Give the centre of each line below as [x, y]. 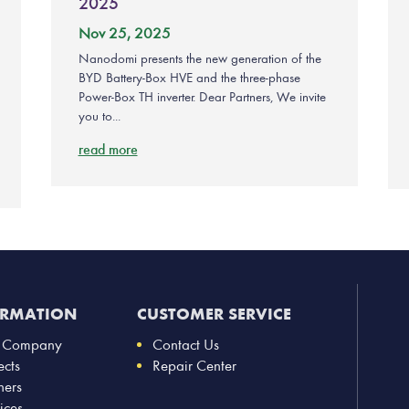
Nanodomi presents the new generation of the [199, 59]
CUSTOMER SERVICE [214, 315]
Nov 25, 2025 [124, 34]
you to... [99, 117]
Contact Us [185, 345]
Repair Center [194, 366]
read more [108, 150]
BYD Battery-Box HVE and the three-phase [189, 79]
